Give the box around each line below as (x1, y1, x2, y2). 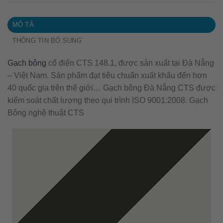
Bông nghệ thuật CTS (7, 108, 84, 117)
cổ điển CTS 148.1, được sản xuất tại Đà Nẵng (46, 58, 214, 67)
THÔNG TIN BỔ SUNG (12, 36, 82, 44)
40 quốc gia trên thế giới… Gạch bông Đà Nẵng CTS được (7, 83, 216, 92)
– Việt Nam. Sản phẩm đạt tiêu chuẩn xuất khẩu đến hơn (7, 71, 207, 80)
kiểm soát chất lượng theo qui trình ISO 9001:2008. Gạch (7, 96, 208, 105)
